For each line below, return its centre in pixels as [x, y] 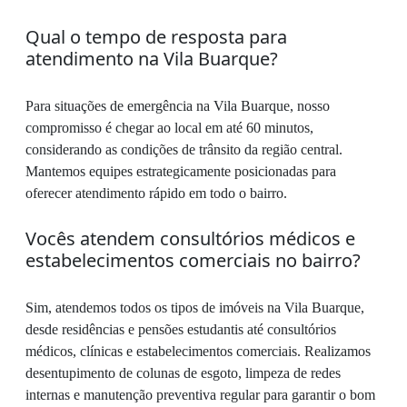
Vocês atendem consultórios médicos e [190, 238]
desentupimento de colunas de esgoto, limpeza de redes [183, 372]
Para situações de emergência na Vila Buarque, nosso [178, 105]
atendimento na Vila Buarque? [152, 58]
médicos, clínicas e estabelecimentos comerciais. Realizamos [198, 351]
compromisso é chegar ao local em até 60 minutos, [169, 127]
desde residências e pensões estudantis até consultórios [181, 329]
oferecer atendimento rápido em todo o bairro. [156, 193]
